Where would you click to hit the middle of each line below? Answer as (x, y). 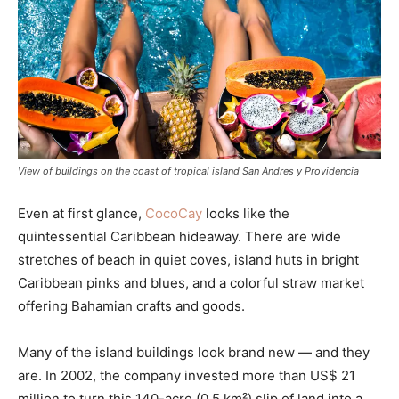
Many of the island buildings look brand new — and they (194, 353)
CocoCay (174, 214)
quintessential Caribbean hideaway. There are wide (179, 237)
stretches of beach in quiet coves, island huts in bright (188, 260)
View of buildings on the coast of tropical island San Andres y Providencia (188, 171)
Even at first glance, (81, 214)
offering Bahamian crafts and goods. (131, 306)
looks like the (246, 214)
